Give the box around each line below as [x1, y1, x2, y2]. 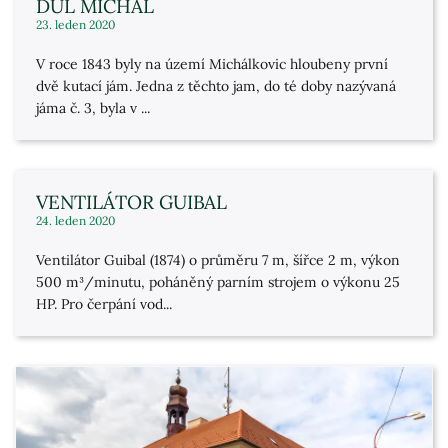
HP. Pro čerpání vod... [36, 295, 172, 313]
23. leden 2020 [36, 17, 115, 32]
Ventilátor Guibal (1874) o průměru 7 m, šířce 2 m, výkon [36, 251, 400, 269]
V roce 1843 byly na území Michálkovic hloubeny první [36, 55, 388, 73]
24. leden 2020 [36, 213, 115, 228]
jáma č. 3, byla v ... [36, 99, 150, 117]
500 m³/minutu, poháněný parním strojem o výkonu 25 [36, 273, 400, 291]
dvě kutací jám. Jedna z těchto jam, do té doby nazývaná [36, 77, 396, 95]
